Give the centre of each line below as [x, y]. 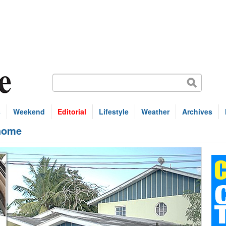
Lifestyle [114, 111]
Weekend [29, 111]
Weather [155, 111]
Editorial [72, 111]
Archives [197, 111]
